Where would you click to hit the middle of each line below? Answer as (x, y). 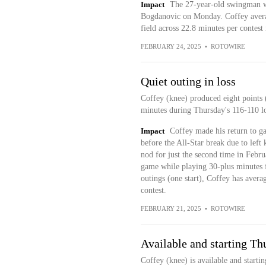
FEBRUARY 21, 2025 (171, 209)
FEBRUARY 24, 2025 (171, 47)
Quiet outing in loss (188, 82)
